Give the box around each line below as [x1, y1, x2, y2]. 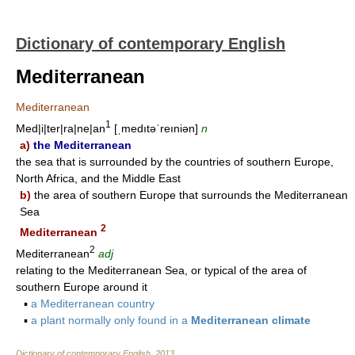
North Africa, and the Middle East [16, 171, 181, 185]
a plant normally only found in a [31, 313, 191, 326]
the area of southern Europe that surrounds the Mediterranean [31, 188, 348, 201]
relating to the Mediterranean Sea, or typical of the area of [16, 263, 307, 277]
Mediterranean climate [191, 313, 311, 326]
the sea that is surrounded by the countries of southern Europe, [16, 155, 334, 168]
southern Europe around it [16, 280, 147, 293]
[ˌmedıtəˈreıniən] [111, 121, 201, 135]
